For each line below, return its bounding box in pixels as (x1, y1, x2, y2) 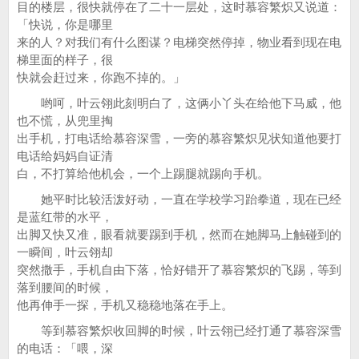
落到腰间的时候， (17, 280, 113, 294)
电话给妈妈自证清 (17, 149, 113, 163)
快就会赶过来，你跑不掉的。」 (17, 71, 185, 84)
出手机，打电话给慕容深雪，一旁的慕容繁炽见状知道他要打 (17, 131, 341, 145)
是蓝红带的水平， (17, 210, 113, 224)
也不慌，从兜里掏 (17, 114, 113, 127)
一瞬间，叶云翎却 (17, 245, 113, 259)
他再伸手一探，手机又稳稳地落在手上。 (17, 298, 233, 312)
